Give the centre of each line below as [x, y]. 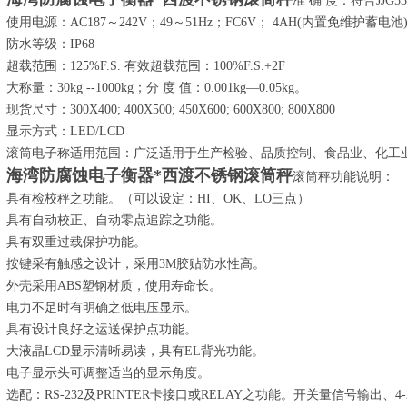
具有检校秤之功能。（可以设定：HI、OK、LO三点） [158, 199]
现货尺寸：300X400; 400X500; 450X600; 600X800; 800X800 [171, 109]
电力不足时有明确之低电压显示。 [102, 308]
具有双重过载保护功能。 [76, 242]
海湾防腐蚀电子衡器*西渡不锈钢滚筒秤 [149, 175]
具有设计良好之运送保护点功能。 [102, 329]
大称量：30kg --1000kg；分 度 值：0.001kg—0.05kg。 [157, 88]
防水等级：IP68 [50, 44]
